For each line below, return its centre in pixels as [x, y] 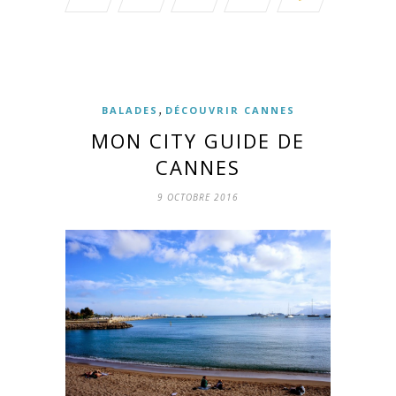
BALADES [129, 110]
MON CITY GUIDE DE [198, 141]
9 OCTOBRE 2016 [198, 198]
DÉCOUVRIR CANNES [230, 110]
